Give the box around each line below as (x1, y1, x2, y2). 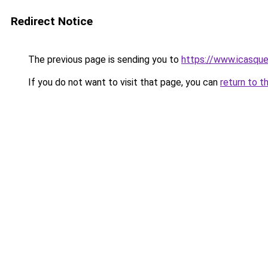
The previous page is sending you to (26, 54, 181, 65)
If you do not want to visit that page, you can (26, 77, 220, 88)
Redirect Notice (11, 14, 93, 28)
